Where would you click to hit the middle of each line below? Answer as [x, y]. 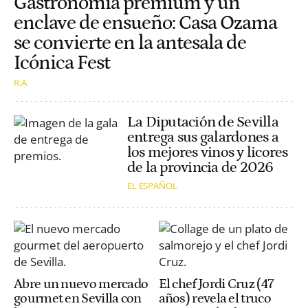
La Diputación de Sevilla [203, 122]
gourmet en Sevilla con [78, 299]
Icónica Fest [62, 63]
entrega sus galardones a [203, 137]
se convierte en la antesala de [130, 43]
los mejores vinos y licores [208, 153]
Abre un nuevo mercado [81, 284]
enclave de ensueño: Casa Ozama [145, 23]
